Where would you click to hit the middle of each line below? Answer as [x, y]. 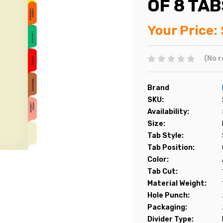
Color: [158, 159]
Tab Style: [166, 135]
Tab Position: [171, 147]
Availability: [168, 111]
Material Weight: [177, 183]
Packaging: [167, 207]
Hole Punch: [168, 195]
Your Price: [182, 31]
